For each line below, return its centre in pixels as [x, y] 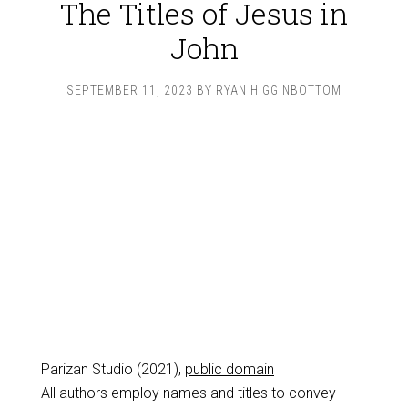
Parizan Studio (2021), [113, 369]
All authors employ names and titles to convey [188, 393]
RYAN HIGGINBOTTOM [279, 90]
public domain [229, 369]
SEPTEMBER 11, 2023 [130, 90]
